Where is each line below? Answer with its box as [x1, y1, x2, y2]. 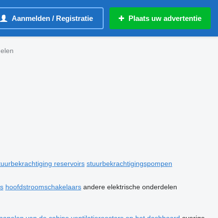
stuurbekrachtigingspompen [86, 160, 172, 167]
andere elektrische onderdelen [83, 183, 177, 191]
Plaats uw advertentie [128, 14, 201, 22]
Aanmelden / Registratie [12, 14, 93, 22]
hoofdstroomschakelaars [5, 183, 81, 191]
